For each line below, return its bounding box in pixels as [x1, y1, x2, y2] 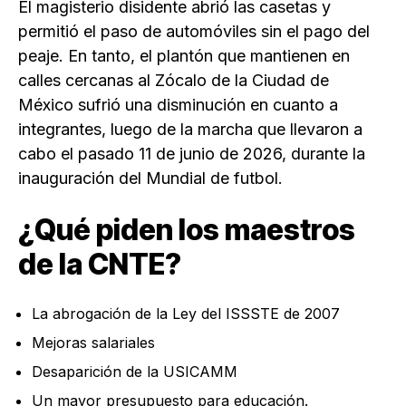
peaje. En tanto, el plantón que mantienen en [18, 46, 350, 66]
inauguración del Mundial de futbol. [18, 169, 283, 188]
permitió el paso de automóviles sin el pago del [18, 22, 370, 42]
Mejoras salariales [32, 333, 155, 353]
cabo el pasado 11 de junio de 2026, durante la [18, 144, 365, 164]
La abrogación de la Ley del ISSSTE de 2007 [32, 304, 340, 324]
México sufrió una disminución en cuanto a [18, 95, 338, 115]
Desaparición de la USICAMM [32, 362, 237, 382]
